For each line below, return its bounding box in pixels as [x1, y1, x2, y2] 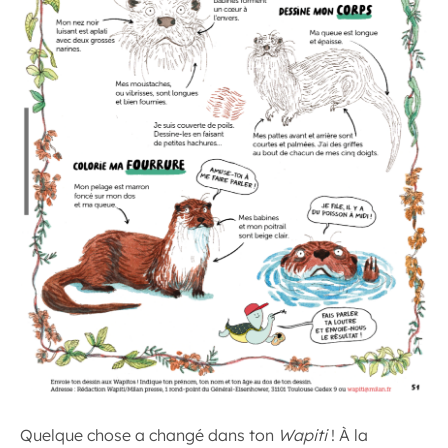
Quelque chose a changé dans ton [20, 424, 278, 445]
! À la [327, 424, 368, 445]
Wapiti [278, 424, 327, 445]
